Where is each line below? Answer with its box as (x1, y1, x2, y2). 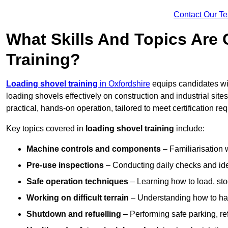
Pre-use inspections (26, 161, 104, 170)
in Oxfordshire (98, 79, 150, 89)
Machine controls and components (26, 145, 161, 154)
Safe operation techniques (26, 177, 128, 186)
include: (174, 124, 205, 133)
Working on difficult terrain (26, 193, 129, 203)
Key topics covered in (6, 124, 85, 133)
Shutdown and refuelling (26, 210, 121, 219)
